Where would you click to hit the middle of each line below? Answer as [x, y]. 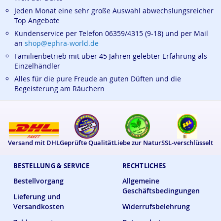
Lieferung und [37, 197]
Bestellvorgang [38, 181]
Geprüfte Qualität [87, 143]
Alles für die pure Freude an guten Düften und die [98, 79]
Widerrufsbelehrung [156, 206]
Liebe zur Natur [138, 143]
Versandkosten [39, 206]
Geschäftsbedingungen [161, 191]
